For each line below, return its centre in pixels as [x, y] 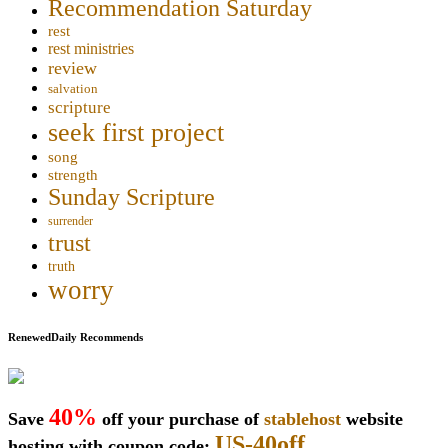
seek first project [136, 133]
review [72, 68]
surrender [70, 221]
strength [73, 175]
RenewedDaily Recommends [75, 337]
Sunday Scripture [131, 197]
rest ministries [91, 49]
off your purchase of [180, 419]
